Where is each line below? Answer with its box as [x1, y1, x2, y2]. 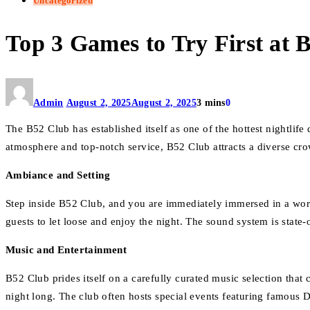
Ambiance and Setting [6, 170, 110, 181]
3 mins [196, 98, 226, 109]
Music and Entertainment [6, 244, 127, 256]
